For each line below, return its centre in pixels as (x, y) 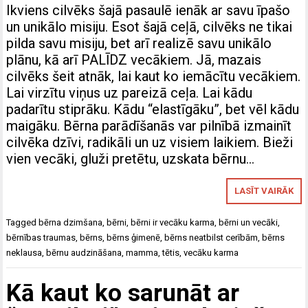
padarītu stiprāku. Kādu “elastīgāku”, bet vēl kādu (153, 109)
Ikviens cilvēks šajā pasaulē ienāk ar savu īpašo (148, 10)
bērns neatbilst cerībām (211, 237)
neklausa (24, 252)
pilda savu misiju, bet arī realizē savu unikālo (139, 43)
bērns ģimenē (134, 237)
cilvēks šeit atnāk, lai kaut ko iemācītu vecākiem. (154, 76)
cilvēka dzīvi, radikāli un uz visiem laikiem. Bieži (150, 142)
